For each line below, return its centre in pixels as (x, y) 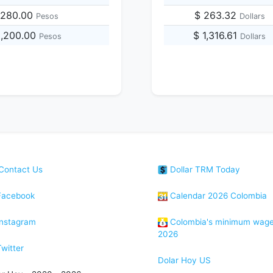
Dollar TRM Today (204, 169)
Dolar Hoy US (184, 260)
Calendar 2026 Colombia (217, 196)
